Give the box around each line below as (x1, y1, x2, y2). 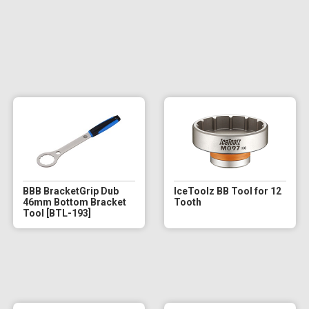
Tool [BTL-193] (22, 207, 91, 219)
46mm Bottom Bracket (22, 196, 126, 208)
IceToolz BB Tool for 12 (173, 185, 281, 197)
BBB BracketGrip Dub (22, 185, 119, 197)
